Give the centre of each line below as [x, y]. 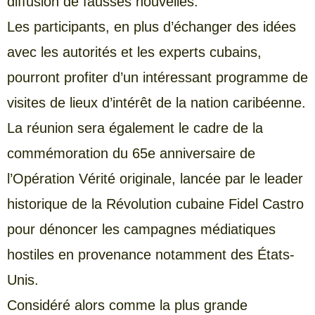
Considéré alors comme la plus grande [127, 305]
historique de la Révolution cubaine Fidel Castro [155, 204]
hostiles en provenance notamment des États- [151, 254]
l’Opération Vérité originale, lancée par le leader [155, 178]
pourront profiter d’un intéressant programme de [157, 77]
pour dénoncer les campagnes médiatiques [141, 229]
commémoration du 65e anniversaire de [131, 153]
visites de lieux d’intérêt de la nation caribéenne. [156, 102]
